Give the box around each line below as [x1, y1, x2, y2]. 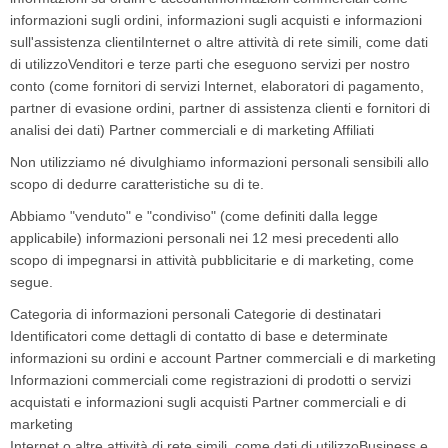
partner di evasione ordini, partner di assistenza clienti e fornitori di [10, 100, 430, 116]
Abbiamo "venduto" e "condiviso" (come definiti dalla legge [10, 208, 378, 224]
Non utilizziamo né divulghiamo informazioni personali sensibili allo [10, 154, 429, 170]
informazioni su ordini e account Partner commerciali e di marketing [10, 350, 436, 366]
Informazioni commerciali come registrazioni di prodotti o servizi [10, 372, 411, 388]
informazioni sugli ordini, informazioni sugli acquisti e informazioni [10, 12, 422, 28]
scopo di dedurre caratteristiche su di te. [10, 176, 264, 192]
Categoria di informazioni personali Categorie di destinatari [10, 306, 381, 322]
